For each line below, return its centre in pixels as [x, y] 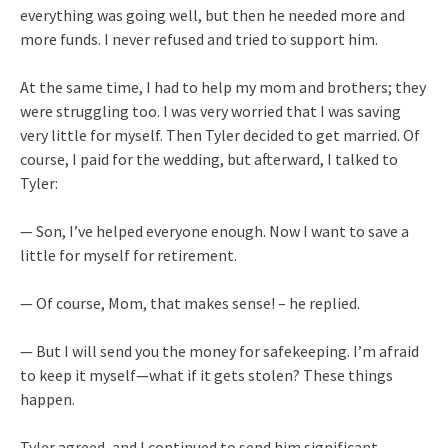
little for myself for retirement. [128, 254]
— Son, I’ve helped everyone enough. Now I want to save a [214, 230]
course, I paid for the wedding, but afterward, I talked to [209, 158]
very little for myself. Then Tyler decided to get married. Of [220, 134]
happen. [47, 398]
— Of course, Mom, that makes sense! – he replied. [190, 302]
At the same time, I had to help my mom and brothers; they [223, 86]
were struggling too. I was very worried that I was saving [210, 110]
